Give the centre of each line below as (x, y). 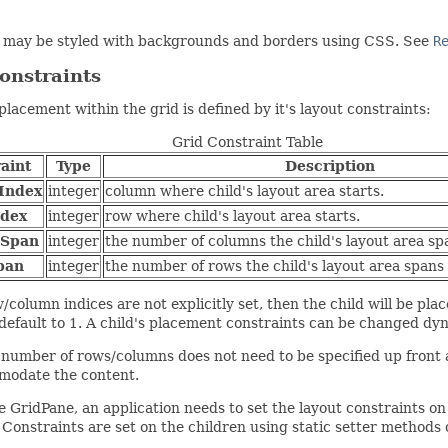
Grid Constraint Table (248, 142)
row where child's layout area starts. (232, 216)
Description (330, 166)
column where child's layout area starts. (244, 191)
